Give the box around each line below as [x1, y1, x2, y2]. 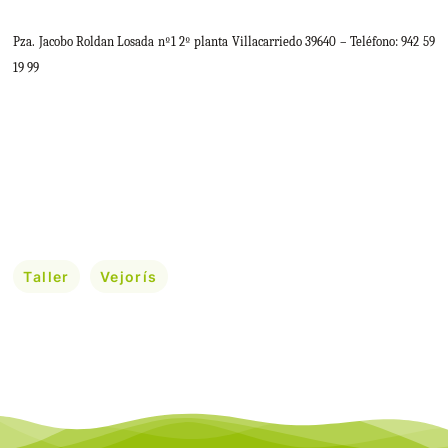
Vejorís [99, 267, 158, 285]
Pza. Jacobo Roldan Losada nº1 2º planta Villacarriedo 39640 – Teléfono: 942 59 [13, 34, 435, 50]
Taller [23, 267, 70, 285]
